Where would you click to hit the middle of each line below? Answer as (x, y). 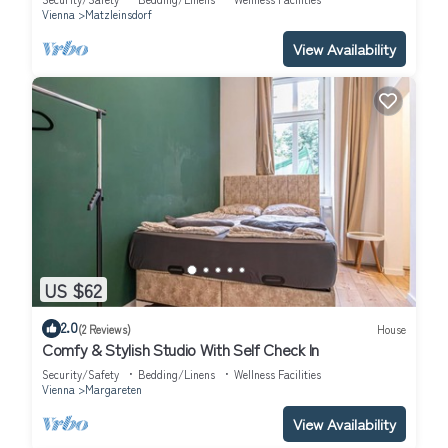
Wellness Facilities (277, 374)
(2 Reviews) (104, 328)
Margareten (113, 389)
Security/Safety (80, 374)
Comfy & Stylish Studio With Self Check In (180, 349)
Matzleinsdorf (118, 13)
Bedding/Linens (176, 374)
